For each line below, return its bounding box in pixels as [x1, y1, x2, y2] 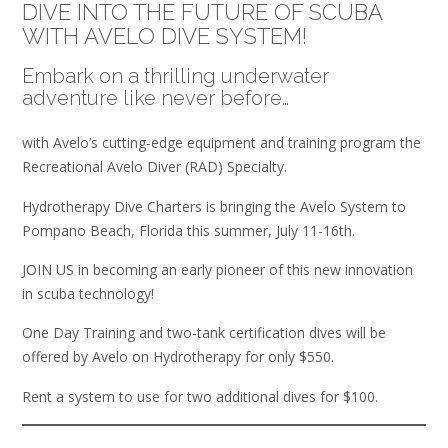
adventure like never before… [22, 86, 289, 111]
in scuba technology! [22, 284, 154, 304]
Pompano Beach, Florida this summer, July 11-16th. [22, 220, 355, 240]
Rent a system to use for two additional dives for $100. [22, 386, 378, 406]
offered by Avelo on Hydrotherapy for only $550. [22, 347, 334, 367]
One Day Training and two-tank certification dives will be [22, 323, 386, 343]
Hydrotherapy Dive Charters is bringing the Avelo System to [22, 196, 406, 216]
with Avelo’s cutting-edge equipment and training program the [22, 133, 421, 153]
